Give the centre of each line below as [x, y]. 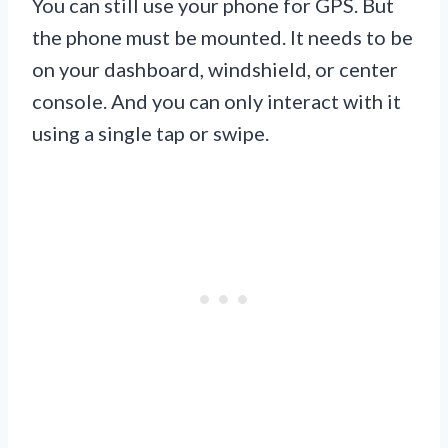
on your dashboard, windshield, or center [215, 68]
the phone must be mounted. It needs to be [222, 36]
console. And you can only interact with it [216, 100]
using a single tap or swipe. [150, 132]
